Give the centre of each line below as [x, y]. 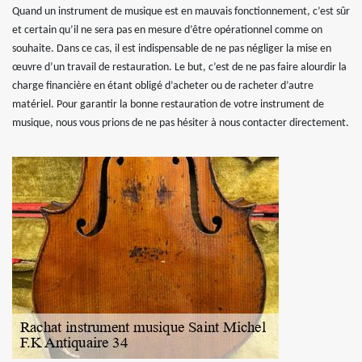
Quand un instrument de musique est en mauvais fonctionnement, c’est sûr [181, 12]
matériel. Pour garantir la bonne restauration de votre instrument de [168, 105]
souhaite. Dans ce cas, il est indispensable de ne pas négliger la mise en [172, 49]
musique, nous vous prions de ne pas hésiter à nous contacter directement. [181, 123]
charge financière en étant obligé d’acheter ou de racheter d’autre [163, 86]
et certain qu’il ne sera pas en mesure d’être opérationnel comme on [167, 30]
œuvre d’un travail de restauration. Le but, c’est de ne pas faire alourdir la [179, 67]
